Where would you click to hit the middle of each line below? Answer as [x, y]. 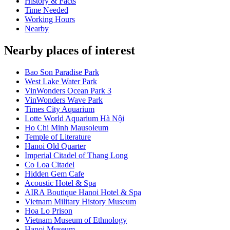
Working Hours [50, 20]
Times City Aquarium [60, 109]
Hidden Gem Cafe [54, 174]
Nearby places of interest [70, 51]
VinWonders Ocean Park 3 [68, 91]
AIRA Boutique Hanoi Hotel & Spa [83, 193]
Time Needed [46, 10]
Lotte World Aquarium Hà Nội [74, 119]
